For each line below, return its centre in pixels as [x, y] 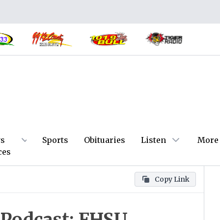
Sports [55, 140]
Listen [153, 140]
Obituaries [105, 140]
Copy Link [172, 179]
